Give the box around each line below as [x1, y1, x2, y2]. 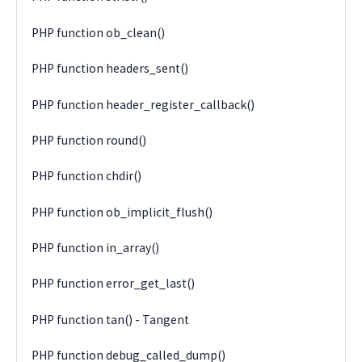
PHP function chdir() [32, 168, 142, 184]
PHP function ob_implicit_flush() [32, 204, 213, 220]
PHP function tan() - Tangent [32, 311, 190, 327]
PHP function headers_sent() [32, 61, 189, 77]
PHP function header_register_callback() [32, 96, 255, 112]
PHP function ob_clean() [32, 24, 166, 40]
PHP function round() [32, 132, 147, 148]
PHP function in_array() [32, 240, 160, 256]
